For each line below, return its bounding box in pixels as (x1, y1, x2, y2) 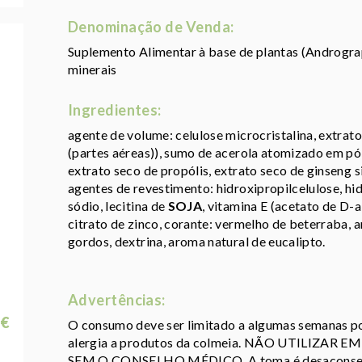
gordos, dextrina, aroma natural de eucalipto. (68, 234, 326, 250)
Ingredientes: (68, 101, 162, 120)
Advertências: (68, 291, 166, 309)
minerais (68, 61, 117, 78)
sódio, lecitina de (68, 198, 168, 214)
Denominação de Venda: (68, 18, 234, 36)
